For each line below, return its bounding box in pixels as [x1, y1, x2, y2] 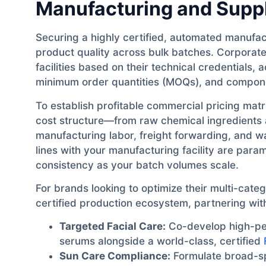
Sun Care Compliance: [59, 250, 170, 262]
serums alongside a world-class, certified [59, 235, 264, 248]
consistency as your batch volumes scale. [36, 159, 239, 171]
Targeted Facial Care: [59, 220, 166, 233]
